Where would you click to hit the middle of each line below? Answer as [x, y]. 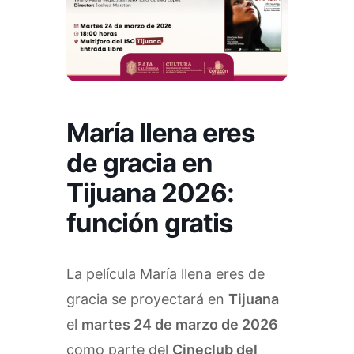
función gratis [150, 223]
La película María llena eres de [166, 274]
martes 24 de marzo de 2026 [180, 325]
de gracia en [139, 163]
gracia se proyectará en [147, 299]
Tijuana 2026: [150, 193]
